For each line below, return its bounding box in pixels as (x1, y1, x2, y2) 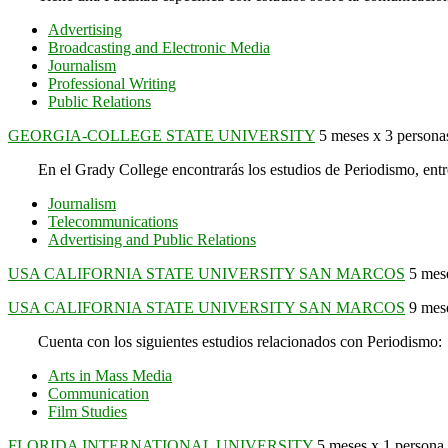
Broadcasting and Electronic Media (48, 38, 270, 56)
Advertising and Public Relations (48, 230, 256, 248)
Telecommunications (48, 212, 178, 230)
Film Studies (48, 402, 127, 420)
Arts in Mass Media (48, 366, 172, 384)
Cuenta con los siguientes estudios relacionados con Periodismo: (38, 332, 442, 350)
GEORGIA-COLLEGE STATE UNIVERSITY (8, 126, 315, 144)
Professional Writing (48, 74, 176, 92)
